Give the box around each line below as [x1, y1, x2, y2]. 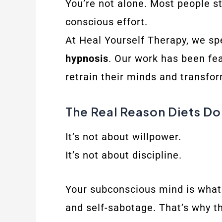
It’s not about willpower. [65, 131, 181, 143]
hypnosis [65, 53, 109, 64]
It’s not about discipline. [65, 149, 182, 162]
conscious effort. [65, 16, 148, 28]
